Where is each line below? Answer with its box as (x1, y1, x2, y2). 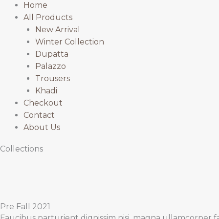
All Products (23, 13, 72, 22)
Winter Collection (35, 37, 104, 47)
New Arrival (35, 25, 80, 35)
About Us (23, 123, 60, 132)
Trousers (35, 74, 70, 84)
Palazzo (35, 62, 66, 71)
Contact (23, 110, 55, 120)
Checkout (23, 98, 63, 108)
